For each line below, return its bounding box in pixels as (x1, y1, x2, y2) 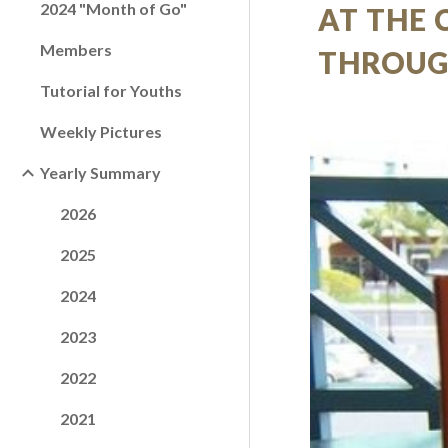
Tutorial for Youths (40, 81, 182, 100)
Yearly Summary (40, 163, 161, 182)
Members (40, 40, 112, 59)
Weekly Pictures (40, 122, 162, 141)
